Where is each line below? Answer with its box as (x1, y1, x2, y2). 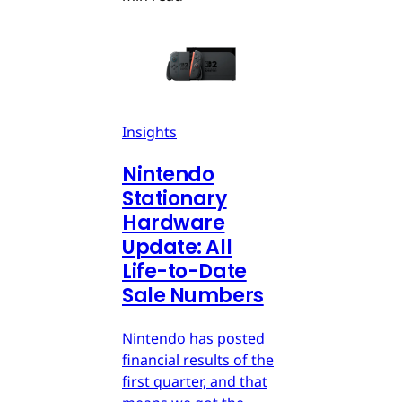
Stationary (122, 184, 227, 213)
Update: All (122, 232, 232, 261)
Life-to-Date (122, 257, 247, 285)
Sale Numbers (122, 281, 264, 310)
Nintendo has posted (122, 328, 265, 348)
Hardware (122, 208, 225, 237)
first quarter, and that (122, 371, 267, 391)
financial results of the (122, 349, 274, 370)
